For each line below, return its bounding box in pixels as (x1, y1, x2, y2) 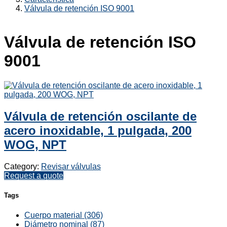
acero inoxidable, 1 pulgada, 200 (4, 124, 192, 138)
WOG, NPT (4, 138, 66, 152)
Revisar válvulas (41, 162, 101, 171)
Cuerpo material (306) (24, 210, 103, 219)
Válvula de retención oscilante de (4, 109, 197, 124)
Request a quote (4, 171, 63, 180)
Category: (4, 162, 41, 171)
